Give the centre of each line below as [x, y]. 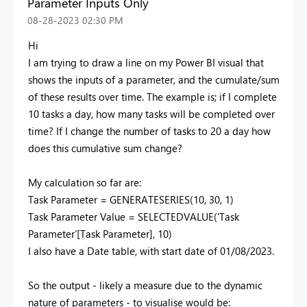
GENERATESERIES [150, 199]
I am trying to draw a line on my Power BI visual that [146, 62]
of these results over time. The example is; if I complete [152, 96]
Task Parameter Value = [83, 216]
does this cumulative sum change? [105, 148]
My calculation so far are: [85, 182]
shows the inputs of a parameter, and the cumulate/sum [154, 79]
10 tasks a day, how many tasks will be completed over [151, 113]
